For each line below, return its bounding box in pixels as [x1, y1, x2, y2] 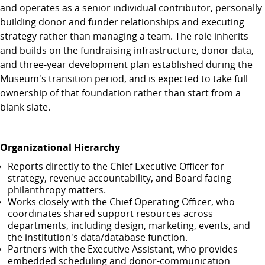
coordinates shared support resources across [8, 207, 214, 220]
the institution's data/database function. [8, 231, 188, 244]
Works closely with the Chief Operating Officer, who [8, 195, 235, 208]
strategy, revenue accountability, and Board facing [8, 172, 232, 185]
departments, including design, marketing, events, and [8, 219, 251, 232]
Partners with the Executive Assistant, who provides [8, 243, 238, 256]
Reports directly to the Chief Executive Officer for [8, 160, 225, 173]
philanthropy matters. [8, 183, 106, 196]
